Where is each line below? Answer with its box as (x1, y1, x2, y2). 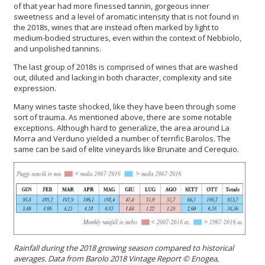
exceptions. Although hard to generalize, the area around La (14, 122, 230, 134)
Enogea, (189, 253, 219, 264)
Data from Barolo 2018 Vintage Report (48, 253, 183, 264)
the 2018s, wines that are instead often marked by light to (14, 22, 219, 33)
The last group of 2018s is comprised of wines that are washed (14, 62, 238, 73)
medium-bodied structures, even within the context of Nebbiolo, (14, 33, 241, 44)
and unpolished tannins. (14, 43, 101, 54)
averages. (14, 253, 48, 264)
